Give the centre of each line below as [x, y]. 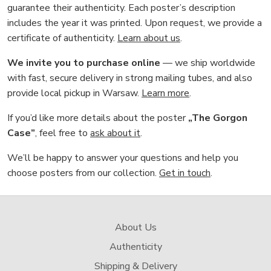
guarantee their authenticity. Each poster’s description [121, 8]
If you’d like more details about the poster [98, 118]
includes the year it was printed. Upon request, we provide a [135, 23]
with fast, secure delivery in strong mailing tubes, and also [130, 78]
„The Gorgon [218, 118]
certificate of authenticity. [62, 38]
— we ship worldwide [208, 63]
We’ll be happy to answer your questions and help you [123, 158]
